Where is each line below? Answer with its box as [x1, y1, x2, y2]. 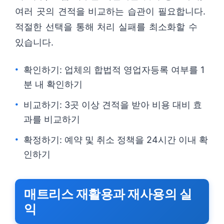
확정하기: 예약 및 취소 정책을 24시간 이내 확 [23, 134, 208, 145]
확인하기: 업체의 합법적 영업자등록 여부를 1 [23, 64, 204, 75]
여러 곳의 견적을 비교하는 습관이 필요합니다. [15, 6, 205, 16]
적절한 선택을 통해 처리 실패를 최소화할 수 [15, 21, 197, 32]
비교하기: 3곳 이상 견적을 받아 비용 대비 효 [23, 99, 202, 110]
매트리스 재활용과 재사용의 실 [24, 186, 191, 201]
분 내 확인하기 [23, 79, 82, 89]
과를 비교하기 [23, 114, 80, 124]
